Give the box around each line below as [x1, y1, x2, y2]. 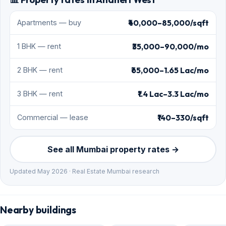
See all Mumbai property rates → [47, 144, 179, 155]
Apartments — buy [17, 18, 81, 27]
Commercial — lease [17, 113, 88, 122]
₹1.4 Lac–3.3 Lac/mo [138, 89, 209, 99]
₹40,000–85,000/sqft [128, 18, 209, 28]
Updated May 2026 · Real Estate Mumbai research [10, 167, 159, 176]
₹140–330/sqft [157, 112, 209, 123]
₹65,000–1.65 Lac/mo [131, 65, 209, 76]
